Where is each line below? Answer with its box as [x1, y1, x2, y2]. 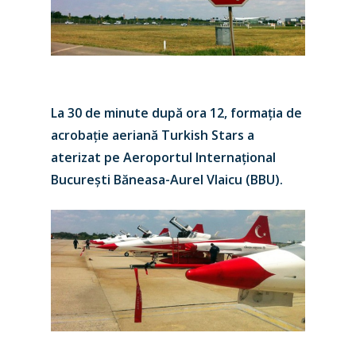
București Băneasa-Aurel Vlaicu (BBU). [51, 171, 283, 188]
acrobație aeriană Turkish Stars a [51, 126, 254, 144]
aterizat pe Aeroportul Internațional [51, 149, 276, 166]
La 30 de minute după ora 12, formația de [51, 104, 302, 122]
